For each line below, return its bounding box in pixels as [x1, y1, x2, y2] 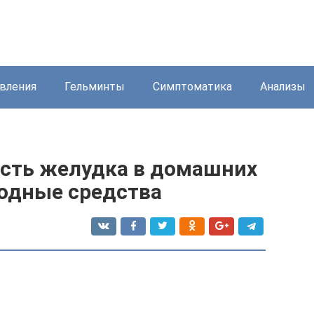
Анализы [260, 80, 306, 93]
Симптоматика [153, 80, 232, 93]
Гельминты [64, 80, 125, 93]
